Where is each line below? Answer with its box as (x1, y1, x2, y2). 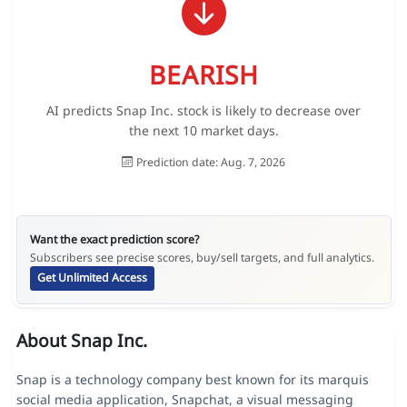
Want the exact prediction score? (29, 231, 199, 247)
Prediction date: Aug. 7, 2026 (135, 154, 285, 170)
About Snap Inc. (15, 327, 147, 352)
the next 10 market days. (128, 121, 279, 139)
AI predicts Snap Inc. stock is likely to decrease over (46, 101, 361, 119)
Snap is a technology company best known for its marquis (15, 370, 369, 388)
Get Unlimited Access (36, 270, 147, 286)
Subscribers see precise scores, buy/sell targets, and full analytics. (29, 249, 374, 265)
